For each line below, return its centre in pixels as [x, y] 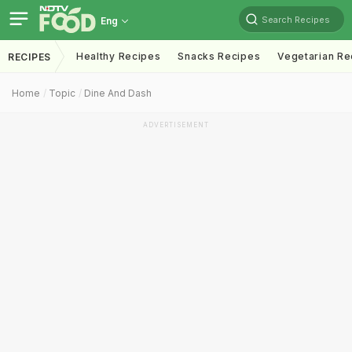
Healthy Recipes [118, 56]
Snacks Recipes [219, 56]
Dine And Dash [118, 93]
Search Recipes [296, 19]
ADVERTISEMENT [176, 125]
